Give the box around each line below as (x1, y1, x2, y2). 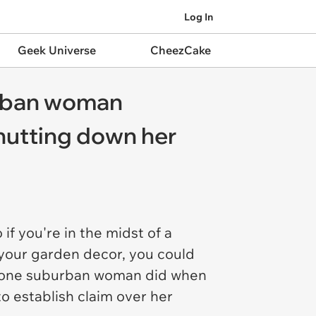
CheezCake (150, 43, 211, 57)
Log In (184, 10, 213, 23)
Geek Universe (17, 43, 96, 57)
